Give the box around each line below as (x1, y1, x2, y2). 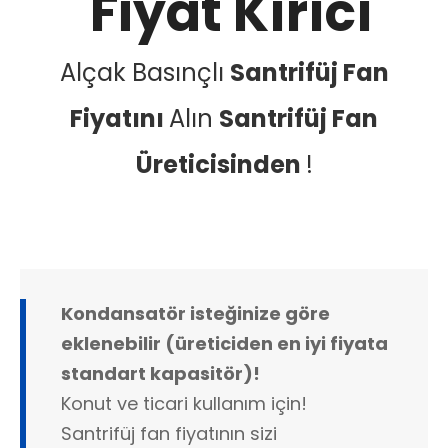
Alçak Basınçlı (59, 56, 230, 90)
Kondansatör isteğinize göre (61, 301, 330, 327)
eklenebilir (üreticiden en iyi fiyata (61, 331, 388, 357)
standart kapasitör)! (61, 361, 260, 387)
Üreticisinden (135, 148, 306, 182)
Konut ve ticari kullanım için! (61, 391, 307, 417)
